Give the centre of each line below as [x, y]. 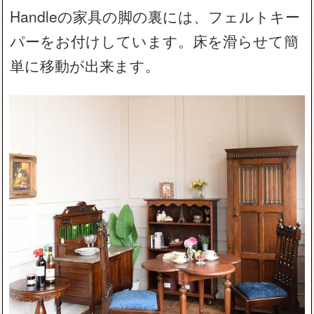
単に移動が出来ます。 [85, 66]
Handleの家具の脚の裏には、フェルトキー [155, 16]
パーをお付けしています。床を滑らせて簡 [155, 41]
